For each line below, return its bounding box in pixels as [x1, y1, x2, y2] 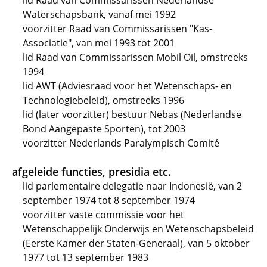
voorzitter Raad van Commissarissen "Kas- [23, 22, 212, 35]
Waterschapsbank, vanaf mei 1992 [23, 8, 176, 21]
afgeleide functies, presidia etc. [12, 164, 171, 179]
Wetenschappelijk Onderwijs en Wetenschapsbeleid [23, 222, 254, 235]
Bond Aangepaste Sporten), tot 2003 [23, 122, 185, 135]
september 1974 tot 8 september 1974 [23, 194, 195, 207]
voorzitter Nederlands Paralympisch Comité [23, 136, 219, 150]
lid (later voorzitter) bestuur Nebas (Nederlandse [23, 108, 241, 121]
